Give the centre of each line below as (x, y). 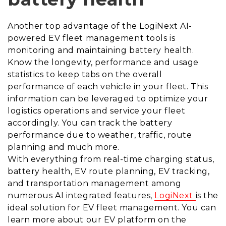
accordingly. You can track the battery (90, 123)
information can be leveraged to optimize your (108, 99)
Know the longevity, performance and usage (103, 63)
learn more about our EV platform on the (97, 220)
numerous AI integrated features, (81, 196)
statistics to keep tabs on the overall (85, 75)
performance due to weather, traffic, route (100, 135)
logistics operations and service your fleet (97, 111)
